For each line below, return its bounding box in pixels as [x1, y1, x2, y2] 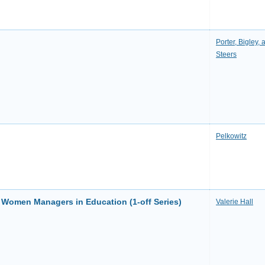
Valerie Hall [216, 198, 253, 206]
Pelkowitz [216, 132, 247, 140]
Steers [216, 50, 237, 59]
